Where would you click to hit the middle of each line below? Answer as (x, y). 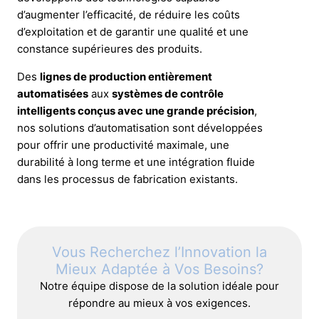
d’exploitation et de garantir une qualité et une (133, 32)
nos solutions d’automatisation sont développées (140, 127)
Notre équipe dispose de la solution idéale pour (159, 286)
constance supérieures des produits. (110, 49)
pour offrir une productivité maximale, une (123, 145)
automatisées (53, 93)
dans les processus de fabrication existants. (127, 179)
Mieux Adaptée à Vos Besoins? (159, 270)
